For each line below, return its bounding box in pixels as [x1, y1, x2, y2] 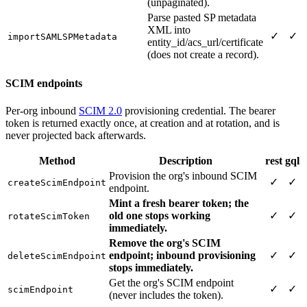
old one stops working [109, 209, 210, 221]
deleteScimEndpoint [8, 250, 106, 261]
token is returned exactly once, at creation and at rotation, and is [5, 116, 280, 129]
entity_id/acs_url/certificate [147, 36, 263, 49]
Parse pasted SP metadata [147, 12, 256, 24]
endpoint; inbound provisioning [109, 249, 256, 261]
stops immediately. [109, 261, 193, 273]
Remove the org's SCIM [109, 236, 221, 249]
